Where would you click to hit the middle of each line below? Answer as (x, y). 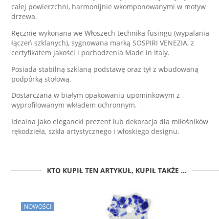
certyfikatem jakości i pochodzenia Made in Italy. (90, 52)
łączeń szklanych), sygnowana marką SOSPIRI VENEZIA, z (103, 43)
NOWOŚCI (38, 207)
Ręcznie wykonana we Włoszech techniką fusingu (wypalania (110, 33)
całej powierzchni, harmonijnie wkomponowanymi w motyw (109, 7)
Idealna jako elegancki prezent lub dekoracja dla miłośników (110, 121)
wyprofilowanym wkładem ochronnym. (74, 105)
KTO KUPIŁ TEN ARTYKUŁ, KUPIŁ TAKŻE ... (117, 171)
